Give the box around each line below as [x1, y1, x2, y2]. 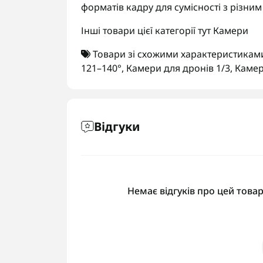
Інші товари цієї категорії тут [81, 24, 213, 37]
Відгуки [94, 119, 140, 134]
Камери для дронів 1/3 [126, 62, 230, 75]
